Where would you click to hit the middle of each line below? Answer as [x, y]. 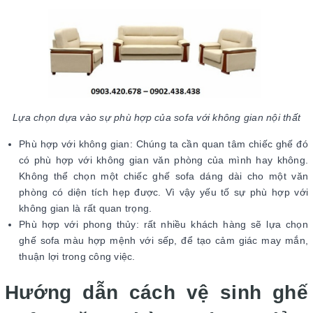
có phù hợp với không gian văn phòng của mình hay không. [163, 160]
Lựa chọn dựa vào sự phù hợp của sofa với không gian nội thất [156, 118]
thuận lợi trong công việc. [77, 257]
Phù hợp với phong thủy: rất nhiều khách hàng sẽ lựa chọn [163, 225]
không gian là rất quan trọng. [86, 209]
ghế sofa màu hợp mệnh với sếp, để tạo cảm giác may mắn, [163, 241]
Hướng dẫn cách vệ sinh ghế [156, 293]
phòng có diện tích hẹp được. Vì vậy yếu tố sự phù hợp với [163, 192]
